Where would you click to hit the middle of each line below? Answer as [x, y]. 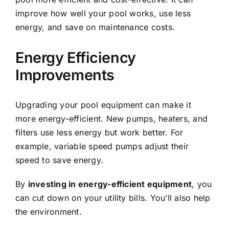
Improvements [65, 75]
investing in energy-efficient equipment [110, 184]
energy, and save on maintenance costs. [95, 27]
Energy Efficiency [76, 57]
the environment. [49, 212]
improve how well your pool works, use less [103, 13]
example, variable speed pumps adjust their [102, 146]
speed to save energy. [60, 160]
